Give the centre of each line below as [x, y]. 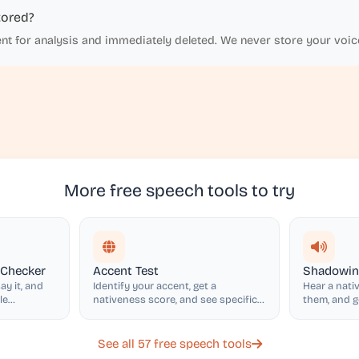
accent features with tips [153, 313]
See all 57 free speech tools [174, 344]
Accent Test [126, 271]
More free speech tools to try [179, 191]
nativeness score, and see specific [175, 299]
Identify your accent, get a [155, 286]
